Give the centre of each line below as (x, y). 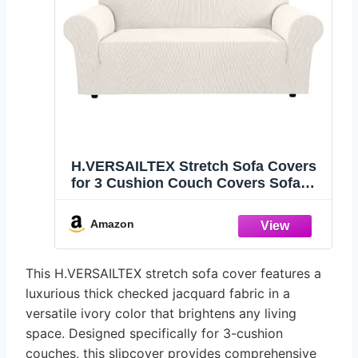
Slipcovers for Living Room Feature (193, 200)
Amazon (112, 224)
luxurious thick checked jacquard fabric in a (158, 293)
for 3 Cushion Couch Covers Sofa (186, 183)
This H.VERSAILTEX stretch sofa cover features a (173, 273)
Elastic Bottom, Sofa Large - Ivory (186, 234)
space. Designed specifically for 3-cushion (154, 333)
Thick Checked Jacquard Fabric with (196, 217)
